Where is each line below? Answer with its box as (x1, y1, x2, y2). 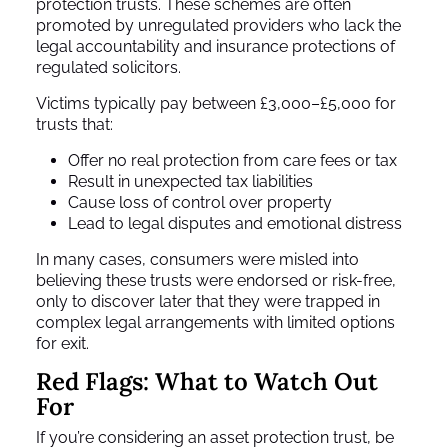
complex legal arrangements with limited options (36, 313, 395, 333)
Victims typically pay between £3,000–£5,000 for (36, 94, 396, 114)
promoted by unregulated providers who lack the (36, 16, 401, 36)
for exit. (36, 334, 89, 354)
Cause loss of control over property (68, 193, 332, 213)
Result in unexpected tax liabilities (68, 172, 313, 192)
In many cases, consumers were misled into (36, 250, 359, 270)
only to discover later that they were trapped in (36, 292, 380, 312)
